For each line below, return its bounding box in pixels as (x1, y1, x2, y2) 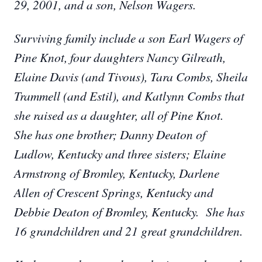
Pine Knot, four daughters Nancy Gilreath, (14, 49, 226, 65)
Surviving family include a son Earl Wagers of (14, 29, 243, 46)
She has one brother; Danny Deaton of (14, 126, 206, 143)
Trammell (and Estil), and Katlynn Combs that (14, 87, 244, 104)
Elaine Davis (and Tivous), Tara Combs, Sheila (14, 68, 248, 85)
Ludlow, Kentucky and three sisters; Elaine (14, 145, 226, 162)
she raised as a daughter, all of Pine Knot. (14, 106, 227, 123)
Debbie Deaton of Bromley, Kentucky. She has (14, 203, 244, 220)
